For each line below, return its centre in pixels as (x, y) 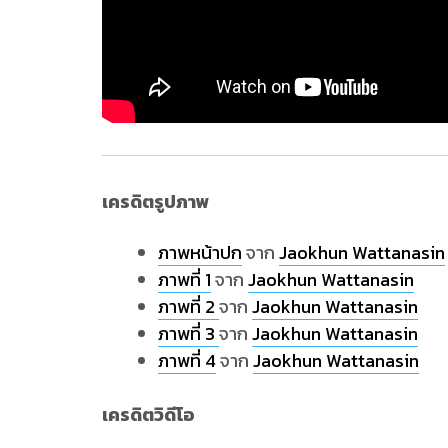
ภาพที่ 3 (188, 333)
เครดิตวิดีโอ (148, 414)
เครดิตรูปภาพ (155, 201)
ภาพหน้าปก (200, 252)
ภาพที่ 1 (184, 279)
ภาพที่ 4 (187, 360)
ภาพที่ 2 (188, 306)
